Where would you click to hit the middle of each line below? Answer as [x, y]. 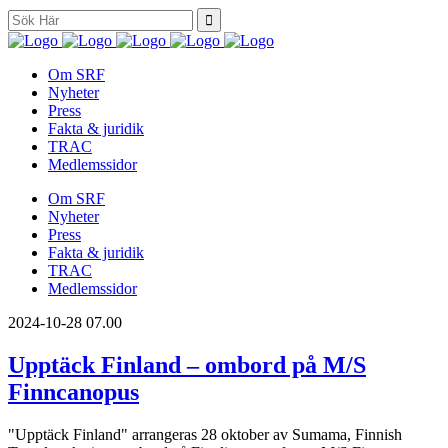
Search [28, 15]
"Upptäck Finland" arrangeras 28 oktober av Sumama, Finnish [205, 434]
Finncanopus [73, 391]
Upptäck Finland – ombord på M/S [187, 364]
